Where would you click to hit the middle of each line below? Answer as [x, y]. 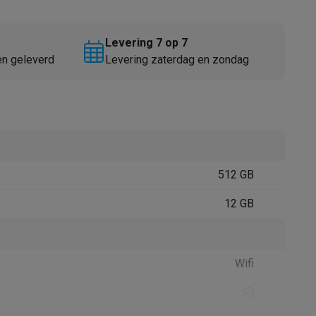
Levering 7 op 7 [146, 43]
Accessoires [101, 144]
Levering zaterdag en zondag [177, 60]
